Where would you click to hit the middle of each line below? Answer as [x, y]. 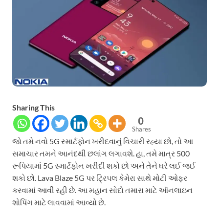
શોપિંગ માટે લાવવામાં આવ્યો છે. [59, 202]
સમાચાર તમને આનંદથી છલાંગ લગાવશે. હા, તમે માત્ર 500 [101, 153]
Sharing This [33, 108]
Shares [142, 129]
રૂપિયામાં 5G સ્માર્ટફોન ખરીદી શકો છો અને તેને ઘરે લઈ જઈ [104, 166]
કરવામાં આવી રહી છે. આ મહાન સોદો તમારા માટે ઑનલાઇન [102, 190]
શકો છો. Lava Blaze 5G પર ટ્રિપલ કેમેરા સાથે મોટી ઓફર [100, 178]
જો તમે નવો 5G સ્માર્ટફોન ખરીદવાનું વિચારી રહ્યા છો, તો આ [103, 141]
